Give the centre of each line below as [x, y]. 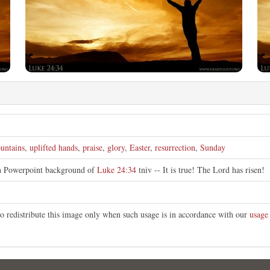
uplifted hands [54, 147]
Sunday [213, 147]
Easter [140, 147]
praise [93, 147]
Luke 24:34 [117, 170]
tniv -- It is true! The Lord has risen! [200, 170]
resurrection [175, 147]
